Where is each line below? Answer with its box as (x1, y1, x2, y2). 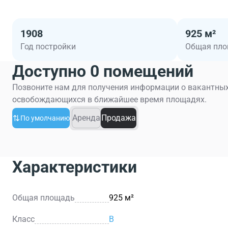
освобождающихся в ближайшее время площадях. (12, 95, 207, 104)
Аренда (72, 113, 100, 123)
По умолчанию (20, 114, 70, 122)
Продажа (101, 113, 136, 123)
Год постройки (20, 42, 76, 51)
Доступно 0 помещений (12, 62, 193, 81)
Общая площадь (12, 193, 75, 203)
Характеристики (12, 157, 137, 177)
